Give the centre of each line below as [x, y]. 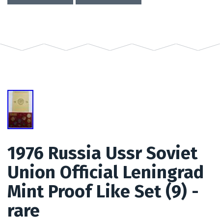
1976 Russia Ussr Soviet [102, 153]
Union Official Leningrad [106, 172]
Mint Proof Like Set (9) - [103, 191]
